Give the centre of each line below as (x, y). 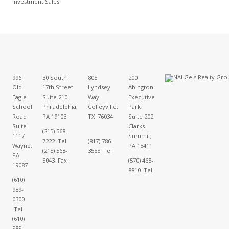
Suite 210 (55, 97)
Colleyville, (103, 107)
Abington (141, 87)
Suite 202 (141, 116)
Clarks (136, 126)
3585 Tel (100, 151)
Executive (141, 97)
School (22, 107)
